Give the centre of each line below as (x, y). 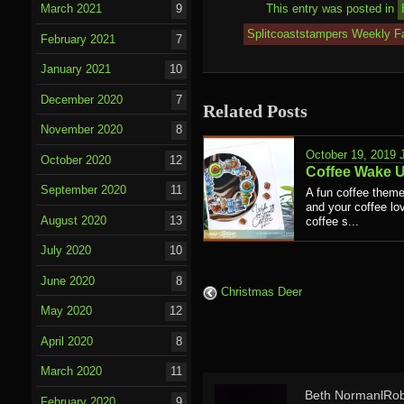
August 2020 (74, 220)
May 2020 (67, 311)
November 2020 (82, 130)
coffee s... (332, 222)
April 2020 (67, 341)
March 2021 (72, 9)
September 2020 (84, 190)
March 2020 (72, 372)
